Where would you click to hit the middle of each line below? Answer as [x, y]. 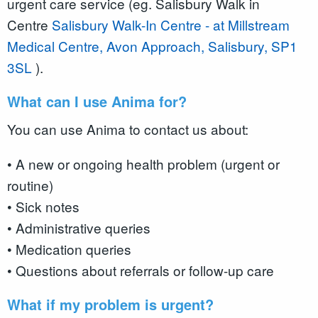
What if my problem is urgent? [113, 304]
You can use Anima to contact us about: [128, 128]
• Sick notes [45, 206]
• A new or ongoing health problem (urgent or [143, 163]
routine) [30, 185]
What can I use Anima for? [99, 102]
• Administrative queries [81, 227]
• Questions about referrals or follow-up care [142, 270]
